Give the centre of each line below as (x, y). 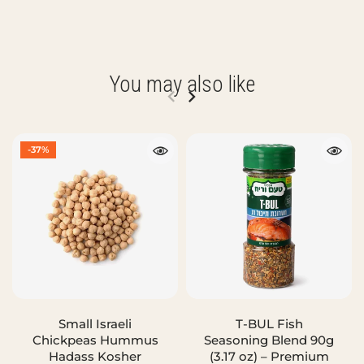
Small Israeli (95, 323)
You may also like (182, 85)
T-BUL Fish (269, 323)
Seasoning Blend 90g (269, 340)
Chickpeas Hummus (95, 340)
